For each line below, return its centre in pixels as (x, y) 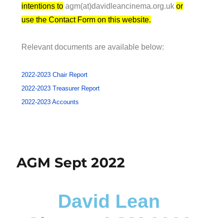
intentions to (43, 6)
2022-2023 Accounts (50, 102)
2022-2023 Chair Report (55, 74)
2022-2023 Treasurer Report (61, 88)
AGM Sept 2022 (71, 162)
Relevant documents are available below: (93, 47)
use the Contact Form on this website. (86, 19)
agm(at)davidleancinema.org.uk (120, 6)
